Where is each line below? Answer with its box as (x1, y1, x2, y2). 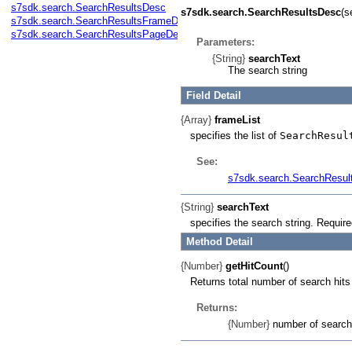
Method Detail (186, 235, 253, 247)
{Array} (181, 114, 211, 126)
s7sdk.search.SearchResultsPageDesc (11, 28, 189, 40)
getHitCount (225, 259, 283, 272)
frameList (214, 114, 260, 126)
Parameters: (196, 36, 255, 48)
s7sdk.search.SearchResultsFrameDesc (11, 15, 195, 27)
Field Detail (186, 90, 241, 101)
